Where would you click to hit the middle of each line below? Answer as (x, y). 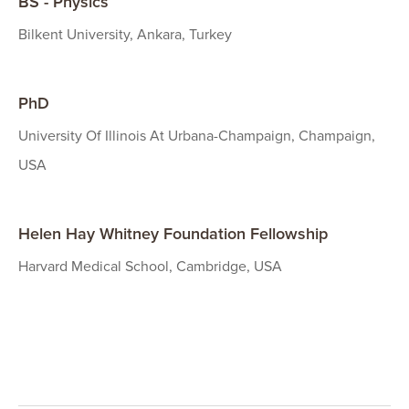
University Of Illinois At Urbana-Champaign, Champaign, (197, 136)
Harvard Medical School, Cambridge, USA (150, 267)
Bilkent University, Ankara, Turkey (125, 35)
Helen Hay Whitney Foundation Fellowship (173, 234)
